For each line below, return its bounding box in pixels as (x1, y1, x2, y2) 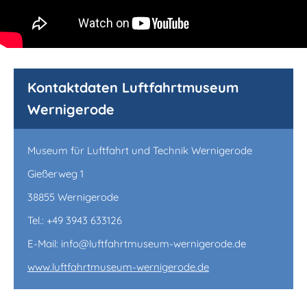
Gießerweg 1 (27, 167, 84, 180)
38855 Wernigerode (27, 190, 119, 204)
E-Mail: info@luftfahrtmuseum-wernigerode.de (27, 236, 246, 250)
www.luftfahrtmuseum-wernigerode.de (27, 260, 209, 273)
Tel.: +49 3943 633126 (27, 213, 122, 227)
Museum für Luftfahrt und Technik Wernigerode (27, 143, 252, 157)
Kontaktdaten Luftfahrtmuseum (27, 78, 238, 96)
